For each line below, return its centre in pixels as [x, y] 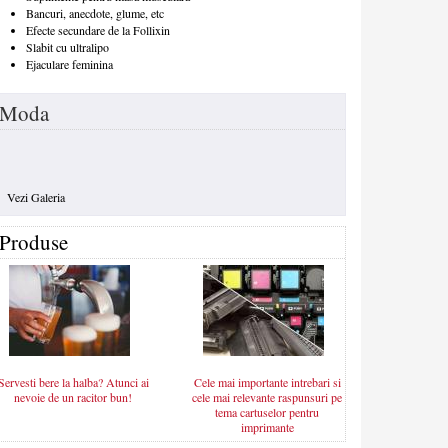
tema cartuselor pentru [267, 412]
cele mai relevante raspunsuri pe [267, 397]
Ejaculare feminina [69, 64]
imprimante [267, 427]
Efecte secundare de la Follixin [98, 30]
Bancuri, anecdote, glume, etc [95, 13]
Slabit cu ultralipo [67, 47]
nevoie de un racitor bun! [73, 397]
